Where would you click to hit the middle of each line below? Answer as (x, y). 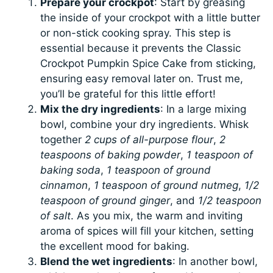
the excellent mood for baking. (115, 246)
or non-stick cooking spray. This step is (136, 33)
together (63, 139)
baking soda (71, 170)
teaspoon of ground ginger (105, 200)
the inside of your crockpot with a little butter (151, 17)
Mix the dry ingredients (101, 109)
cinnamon (64, 185)
